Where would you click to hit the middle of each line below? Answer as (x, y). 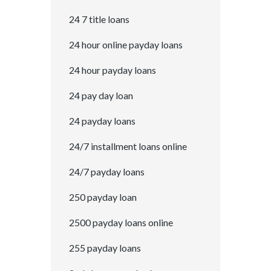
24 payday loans (102, 121)
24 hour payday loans (113, 70)
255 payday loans (105, 248)
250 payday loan (103, 197)
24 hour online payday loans (126, 45)
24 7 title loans (99, 19)
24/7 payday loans (107, 172)
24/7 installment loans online (128, 146)
